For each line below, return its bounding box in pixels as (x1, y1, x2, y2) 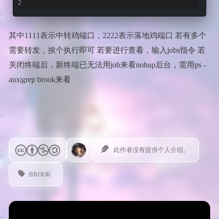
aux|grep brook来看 (8, 75, 71, 84)
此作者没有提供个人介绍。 (113, 146, 190, 154)
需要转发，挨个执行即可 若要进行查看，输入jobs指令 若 (8, 46, 205, 55)
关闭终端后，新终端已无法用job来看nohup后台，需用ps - (8, 61, 206, 69)
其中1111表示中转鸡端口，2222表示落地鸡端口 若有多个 (8, 31, 206, 40)
